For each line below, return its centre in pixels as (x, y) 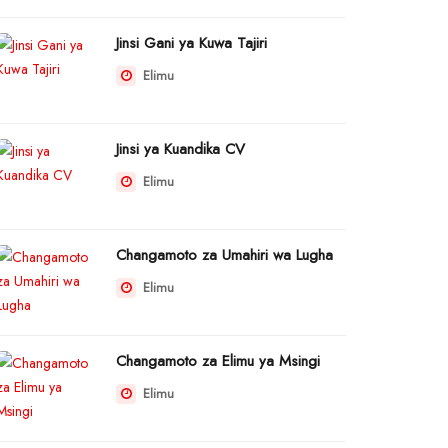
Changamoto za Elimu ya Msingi (218, 361)
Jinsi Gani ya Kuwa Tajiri (191, 43)
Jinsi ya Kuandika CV (180, 149)
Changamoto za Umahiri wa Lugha (224, 255)
